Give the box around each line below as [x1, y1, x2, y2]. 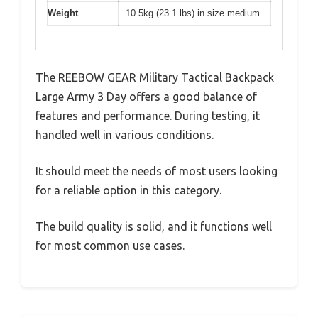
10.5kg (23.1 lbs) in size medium [126, 7, 260, 18]
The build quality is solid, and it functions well [35, 220, 272, 234]
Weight [48, 7, 78, 18]
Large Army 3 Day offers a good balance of [35, 90, 257, 104]
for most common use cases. [35, 239, 185, 253]
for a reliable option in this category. [35, 184, 221, 197]
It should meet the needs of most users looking [35, 165, 278, 178]
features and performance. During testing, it [35, 109, 260, 123]
